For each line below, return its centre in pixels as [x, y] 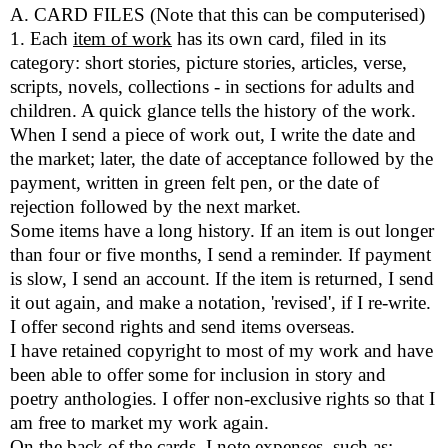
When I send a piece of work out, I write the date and [213, 135]
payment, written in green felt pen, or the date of [194, 183]
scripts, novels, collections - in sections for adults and [212, 87]
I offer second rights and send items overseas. [182, 327]
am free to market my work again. [139, 423]
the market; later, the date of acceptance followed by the [221, 159]
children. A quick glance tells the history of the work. [213, 111]
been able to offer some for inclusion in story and [198, 375]
